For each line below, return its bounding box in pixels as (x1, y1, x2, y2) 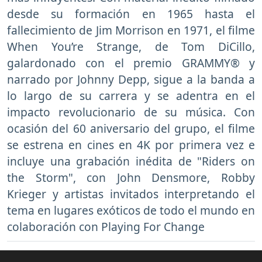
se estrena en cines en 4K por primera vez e (7, 137, 255, 153)
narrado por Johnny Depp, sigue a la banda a (7, 71, 255, 88)
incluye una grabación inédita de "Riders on (7, 153, 255, 170)
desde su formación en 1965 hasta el (7, 6, 255, 22)
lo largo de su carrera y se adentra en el (7, 88, 255, 104)
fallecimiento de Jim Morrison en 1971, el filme (7, 22, 255, 39)
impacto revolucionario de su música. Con (7, 104, 255, 120)
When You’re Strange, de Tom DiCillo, (7, 39, 255, 55)
